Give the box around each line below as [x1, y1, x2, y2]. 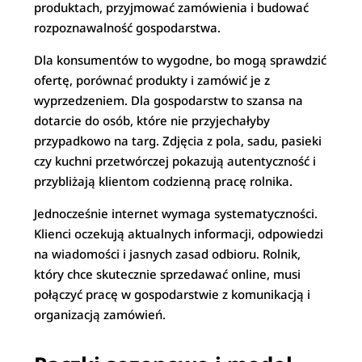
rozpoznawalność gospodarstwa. [34, 19, 221, 36]
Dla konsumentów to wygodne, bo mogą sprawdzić [34, 52, 327, 68]
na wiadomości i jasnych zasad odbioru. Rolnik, [34, 246, 301, 262]
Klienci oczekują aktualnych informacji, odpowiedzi [34, 225, 324, 242]
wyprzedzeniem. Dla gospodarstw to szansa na [34, 92, 304, 108]
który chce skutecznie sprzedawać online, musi [34, 266, 301, 282]
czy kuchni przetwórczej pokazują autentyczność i [34, 153, 317, 169]
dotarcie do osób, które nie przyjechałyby [34, 112, 271, 128]
